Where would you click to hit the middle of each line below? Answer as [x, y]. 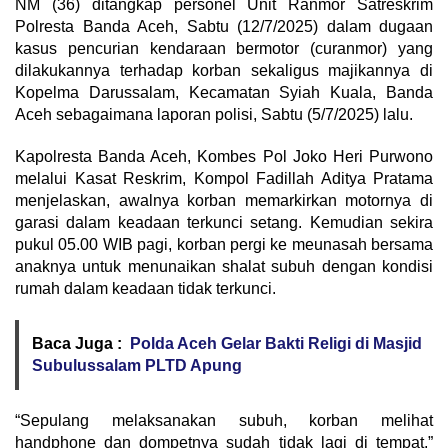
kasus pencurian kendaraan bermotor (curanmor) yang [224, 49]
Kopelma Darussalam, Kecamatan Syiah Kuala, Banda [224, 93]
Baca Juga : [77, 344]
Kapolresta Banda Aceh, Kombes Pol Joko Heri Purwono [224, 157]
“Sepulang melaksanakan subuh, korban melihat [224, 421]
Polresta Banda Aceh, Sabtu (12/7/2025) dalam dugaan [224, 27]
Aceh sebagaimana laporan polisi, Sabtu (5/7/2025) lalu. [214, 115]
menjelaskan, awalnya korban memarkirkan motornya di [224, 201]
